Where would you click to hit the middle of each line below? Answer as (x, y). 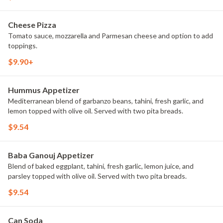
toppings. (23, 46)
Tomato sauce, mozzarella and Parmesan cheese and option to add (111, 36)
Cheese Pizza (32, 25)
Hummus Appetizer (44, 90)
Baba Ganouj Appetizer (51, 155)
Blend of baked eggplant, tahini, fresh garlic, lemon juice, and (101, 166)
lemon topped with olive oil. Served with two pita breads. (96, 111)
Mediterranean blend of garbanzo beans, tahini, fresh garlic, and (106, 101)
